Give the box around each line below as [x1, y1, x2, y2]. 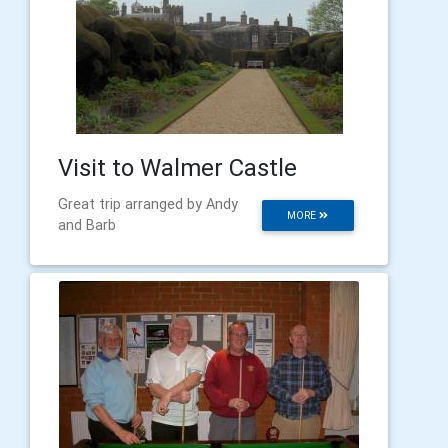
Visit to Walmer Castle [58, 153, 297, 182]
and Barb [58, 216, 116, 234]
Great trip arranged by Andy [58, 195, 238, 213]
